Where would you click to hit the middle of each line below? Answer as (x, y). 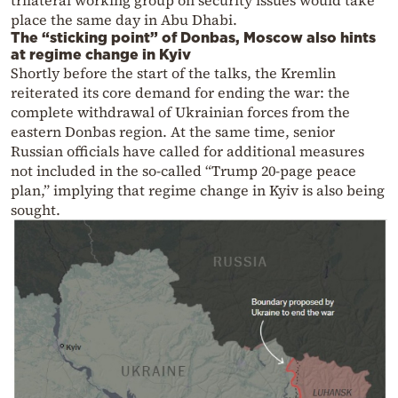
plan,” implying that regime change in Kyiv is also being (198, 191)
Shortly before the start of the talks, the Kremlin (173, 73)
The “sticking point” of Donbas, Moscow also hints (193, 38)
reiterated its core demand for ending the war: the (180, 93)
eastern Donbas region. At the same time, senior (173, 132)
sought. (36, 210)
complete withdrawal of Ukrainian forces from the (180, 112)
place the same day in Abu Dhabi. (124, 20)
